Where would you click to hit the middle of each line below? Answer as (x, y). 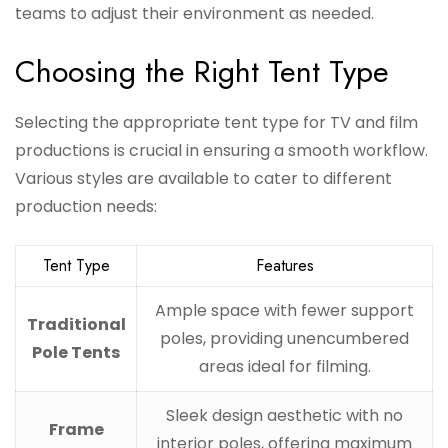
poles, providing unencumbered (284, 339)
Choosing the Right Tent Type (202, 72)
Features (284, 266)
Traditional (76, 325)
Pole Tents (76, 353)
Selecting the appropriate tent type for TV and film (216, 123)
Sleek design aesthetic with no (284, 416)
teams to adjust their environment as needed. (194, 14)
